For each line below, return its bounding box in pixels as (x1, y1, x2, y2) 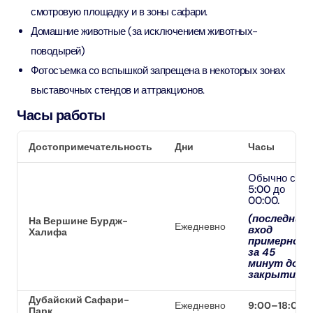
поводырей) (31, 44, 85, 58)
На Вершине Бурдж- (29, 214, 128, 227)
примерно (248, 234, 299, 248)
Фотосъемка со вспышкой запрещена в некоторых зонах (31, 64, 285, 78)
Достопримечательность (29, 140, 152, 153)
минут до (248, 256, 298, 270)
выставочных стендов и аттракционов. (31, 83, 205, 97)
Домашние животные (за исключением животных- (31, 24, 258, 38)
